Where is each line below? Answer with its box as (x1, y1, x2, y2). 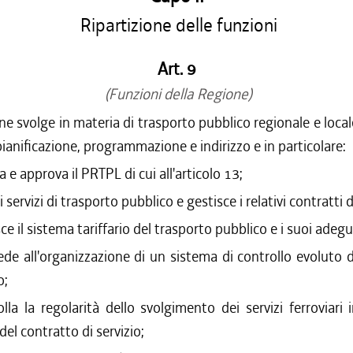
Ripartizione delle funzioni (76, 13, 277, 38)
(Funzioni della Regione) (101, 84, 252, 104)
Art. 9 (157, 58, 196, 80)
